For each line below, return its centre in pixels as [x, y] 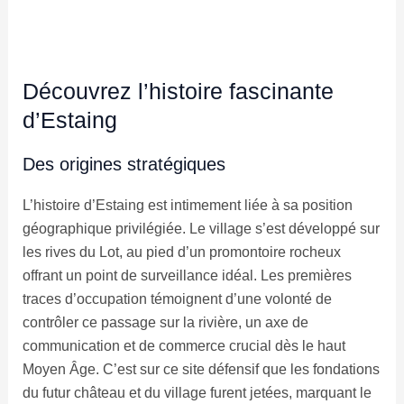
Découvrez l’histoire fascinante [178, 92]
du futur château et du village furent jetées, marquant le [197, 393]
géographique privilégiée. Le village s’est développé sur [201, 229]
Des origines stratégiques [124, 165]
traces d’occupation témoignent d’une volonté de [177, 299]
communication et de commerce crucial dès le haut [184, 346]
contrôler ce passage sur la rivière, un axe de [165, 323]
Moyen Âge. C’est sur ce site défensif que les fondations [201, 370]
